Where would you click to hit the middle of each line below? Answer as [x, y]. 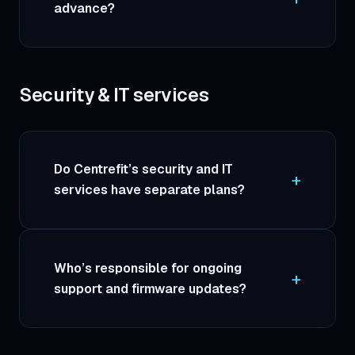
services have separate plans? [150, 190]
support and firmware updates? [151, 288]
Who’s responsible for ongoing [148, 268]
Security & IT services [114, 95]
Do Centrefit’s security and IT [144, 170]
